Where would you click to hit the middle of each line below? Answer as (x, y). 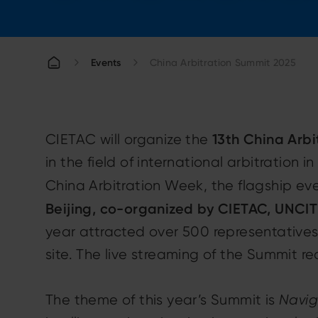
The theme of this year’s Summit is (162, 300)
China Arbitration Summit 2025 (223, 62)
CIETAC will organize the (129, 139)
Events (106, 62)
